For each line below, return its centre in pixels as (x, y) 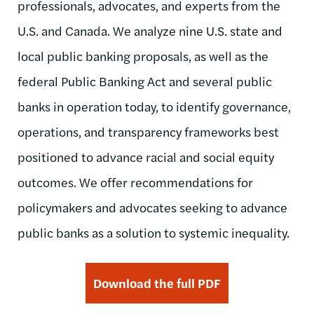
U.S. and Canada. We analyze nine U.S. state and (150, 30)
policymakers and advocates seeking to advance (152, 207)
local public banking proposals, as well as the (143, 55)
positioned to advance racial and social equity (146, 156)
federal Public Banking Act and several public (145, 81)
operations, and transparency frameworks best (148, 131)
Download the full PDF (157, 282)
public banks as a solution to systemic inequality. (153, 232)
